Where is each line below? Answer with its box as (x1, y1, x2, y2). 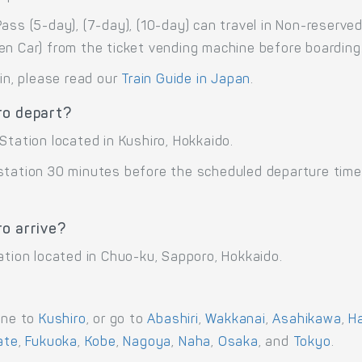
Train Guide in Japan (121, 73, 251, 86)
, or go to (86, 313, 148, 326)
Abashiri (147, 313, 199, 326)
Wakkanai (205, 313, 266, 326)
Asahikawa (272, 313, 342, 326)
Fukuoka (25, 335, 78, 349)
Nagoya (123, 335, 172, 349)
